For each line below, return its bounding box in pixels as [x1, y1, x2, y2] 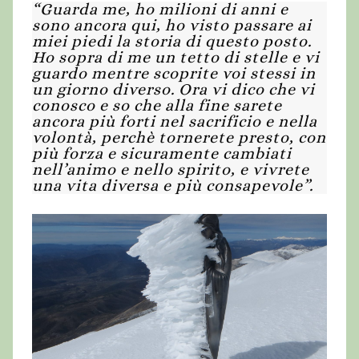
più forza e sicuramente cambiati [32, 144, 292, 163]
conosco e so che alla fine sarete [32, 96, 282, 115]
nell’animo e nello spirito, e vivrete [32, 160, 309, 179]
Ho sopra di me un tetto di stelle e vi [32, 48, 320, 67]
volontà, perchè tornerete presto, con [32, 128, 326, 147]
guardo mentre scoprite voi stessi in [32, 64, 316, 83]
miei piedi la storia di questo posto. [32, 32, 312, 51]
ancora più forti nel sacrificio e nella [32, 112, 317, 131]
